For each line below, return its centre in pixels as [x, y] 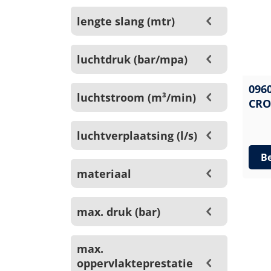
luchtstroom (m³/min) [136, 97]
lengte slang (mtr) [126, 21]
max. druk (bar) [119, 212]
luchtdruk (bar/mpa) [132, 59]
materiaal [104, 174]
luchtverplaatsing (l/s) [137, 135]
